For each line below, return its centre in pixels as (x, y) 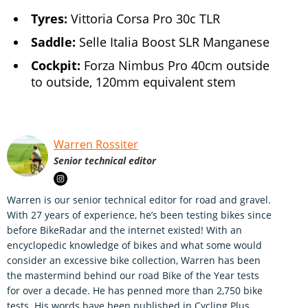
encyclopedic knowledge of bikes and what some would (134, 245)
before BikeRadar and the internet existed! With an (124, 230)
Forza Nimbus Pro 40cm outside (175, 66)
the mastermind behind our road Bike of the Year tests (133, 276)
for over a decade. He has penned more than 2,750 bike (135, 291)
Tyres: (49, 19)
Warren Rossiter (96, 145)
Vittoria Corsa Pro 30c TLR (145, 19)
